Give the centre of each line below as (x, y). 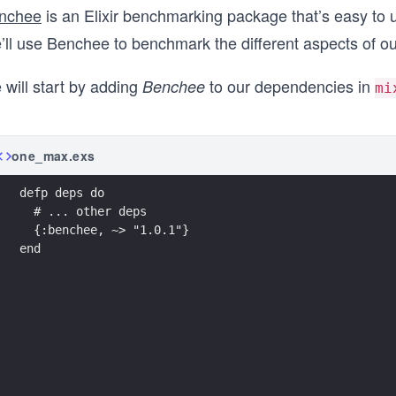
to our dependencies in (290, 86)
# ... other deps (87, 211)
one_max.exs (53, 156)
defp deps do (62, 192)
